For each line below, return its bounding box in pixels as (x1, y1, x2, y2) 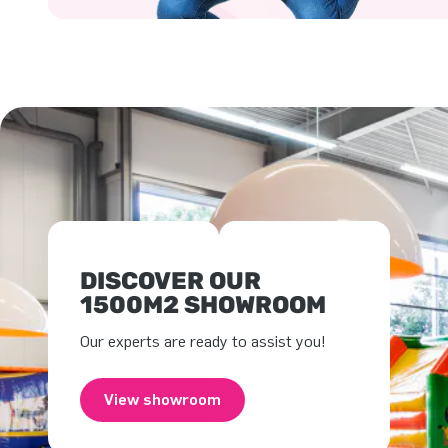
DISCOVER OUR (80, 266, 261, 295)
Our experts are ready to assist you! (80, 331, 326, 351)
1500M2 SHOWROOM (80, 290, 326, 319)
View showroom (104, 390, 221, 409)
